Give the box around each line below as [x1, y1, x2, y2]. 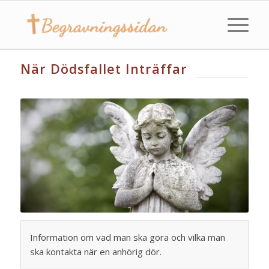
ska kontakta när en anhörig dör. [29, 246, 162, 258]
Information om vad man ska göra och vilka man [29, 231, 225, 244]
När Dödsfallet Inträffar [20, 60, 187, 77]
